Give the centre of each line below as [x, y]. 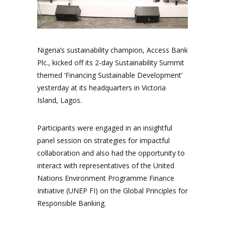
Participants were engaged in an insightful [105, 128]
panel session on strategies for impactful [103, 140]
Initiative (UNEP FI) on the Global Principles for [113, 190]
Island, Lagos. [60, 100]
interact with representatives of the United [106, 165]
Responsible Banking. [72, 203]
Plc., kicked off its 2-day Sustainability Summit [111, 62]
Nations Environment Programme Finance [106, 178]
